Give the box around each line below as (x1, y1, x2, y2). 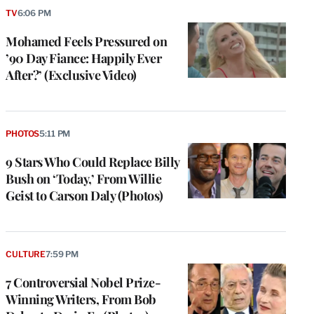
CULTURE (6, 248, 46, 259)
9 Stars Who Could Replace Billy (6, 153, 179, 170)
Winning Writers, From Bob (6, 290, 156, 308)
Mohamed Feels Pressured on (6, 32, 167, 50)
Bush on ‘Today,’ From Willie (6, 170, 161, 187)
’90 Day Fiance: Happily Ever (6, 49, 161, 67)
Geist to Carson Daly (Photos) (6, 186, 163, 204)
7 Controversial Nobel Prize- (6, 273, 161, 291)
